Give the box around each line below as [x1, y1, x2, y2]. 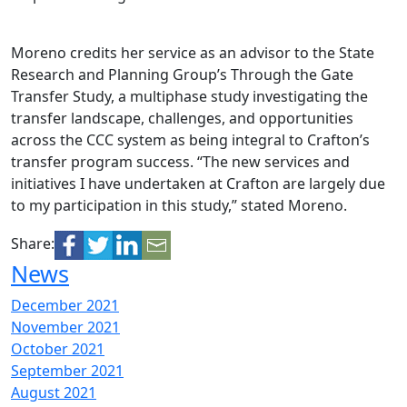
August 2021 [11, 382, 96, 402]
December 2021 [11, 295, 119, 315]
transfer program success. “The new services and [11, 152, 350, 172]
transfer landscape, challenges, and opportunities [11, 108, 353, 128]
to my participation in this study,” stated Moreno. [11, 195, 347, 215]
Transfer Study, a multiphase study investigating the [11, 86, 368, 106]
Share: [11, 233, 55, 254]
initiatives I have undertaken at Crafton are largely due [11, 174, 385, 194]
